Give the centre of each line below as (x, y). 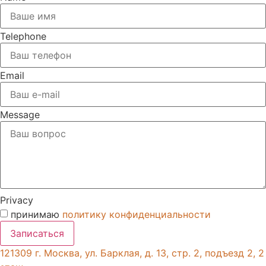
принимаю (37, 215)
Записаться (37, 233)
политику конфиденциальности (137, 215)
